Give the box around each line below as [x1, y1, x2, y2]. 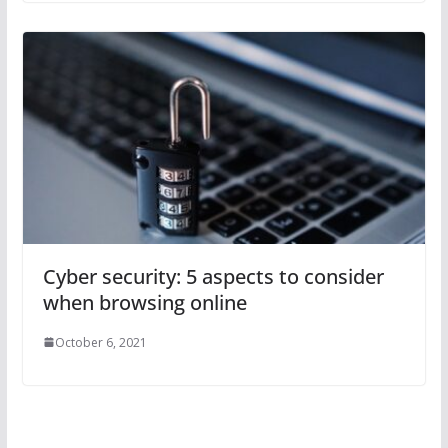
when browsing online [42, 288, 247, 316]
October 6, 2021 [54, 333, 147, 351]
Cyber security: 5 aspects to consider [42, 262, 384, 290]
